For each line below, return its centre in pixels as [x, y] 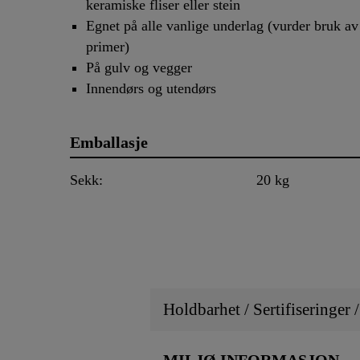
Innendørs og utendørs [151, 89]
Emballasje [109, 143]
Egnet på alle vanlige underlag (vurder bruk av [222, 26]
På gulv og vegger [139, 68]
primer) [100, 47]
